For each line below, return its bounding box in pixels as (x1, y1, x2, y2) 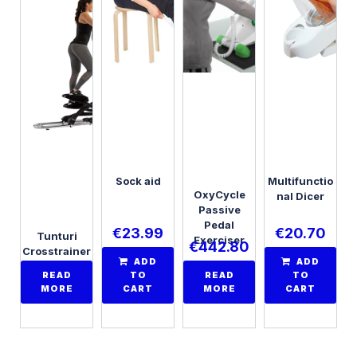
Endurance (27, 259, 86, 273)
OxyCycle (193, 187, 245, 201)
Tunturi (36, 229, 77, 242)
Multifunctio (268, 174, 333, 187)
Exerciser (194, 233, 245, 246)
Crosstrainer (22, 244, 91, 257)
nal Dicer (277, 189, 324, 202)
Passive (198, 202, 241, 216)
